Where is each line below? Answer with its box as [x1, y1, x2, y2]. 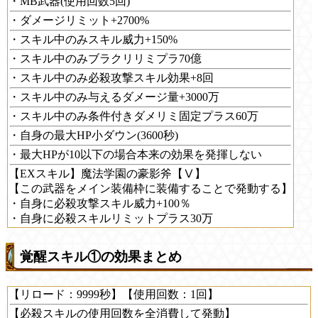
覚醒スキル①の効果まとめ [20, 249, 182, 265]
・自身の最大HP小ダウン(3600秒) [9, 129, 178, 142]
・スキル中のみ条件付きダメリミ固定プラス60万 [9, 110, 258, 123]
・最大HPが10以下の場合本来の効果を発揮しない [9, 148, 262, 161]
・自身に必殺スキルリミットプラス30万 [9, 212, 213, 225]
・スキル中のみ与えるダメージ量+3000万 [9, 91, 219, 104]
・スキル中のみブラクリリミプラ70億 [9, 53, 202, 65]
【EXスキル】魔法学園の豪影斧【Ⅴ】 [9, 168, 206, 180]
